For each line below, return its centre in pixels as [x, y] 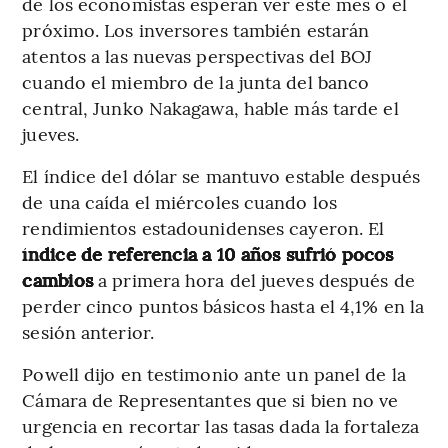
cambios [58, 280]
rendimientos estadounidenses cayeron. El [203, 228]
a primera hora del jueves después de [254, 280]
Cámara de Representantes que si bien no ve [210, 400]
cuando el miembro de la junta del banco [196, 82]
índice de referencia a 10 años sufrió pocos [208, 254]
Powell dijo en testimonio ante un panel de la [214, 374]
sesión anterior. [88, 332]
